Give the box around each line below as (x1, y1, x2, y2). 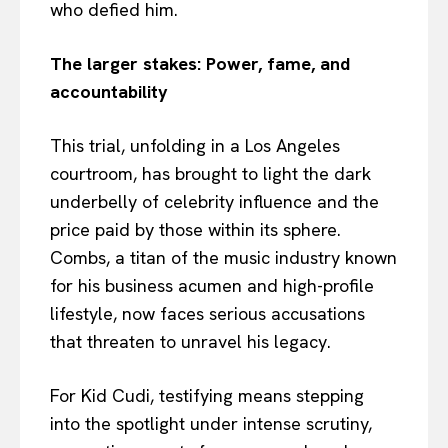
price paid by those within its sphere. (50, 218, 341, 242)
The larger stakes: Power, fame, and (50, 52, 350, 76)
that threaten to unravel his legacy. (50, 330, 331, 354)
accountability (50, 80, 168, 104)
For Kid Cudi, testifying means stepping (50, 384, 364, 408)
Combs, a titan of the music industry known (50, 246, 397, 270)
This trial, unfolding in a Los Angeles (50, 134, 340, 158)
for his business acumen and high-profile (50, 274, 374, 298)
